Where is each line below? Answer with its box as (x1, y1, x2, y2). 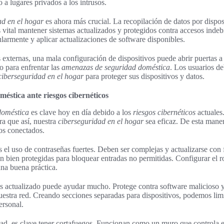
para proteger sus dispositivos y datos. (83, 71, 204, 80)
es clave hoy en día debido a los (29, 107, 133, 116)
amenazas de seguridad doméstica (61, 62, 170, 71)
